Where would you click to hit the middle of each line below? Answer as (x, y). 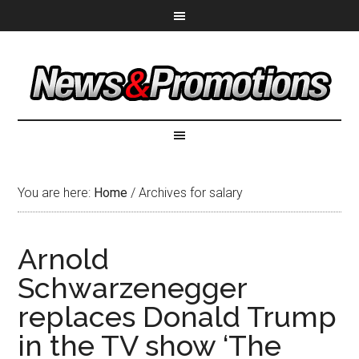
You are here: (56, 193)
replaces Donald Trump (177, 317)
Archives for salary (190, 193)
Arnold (64, 259)
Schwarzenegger (133, 288)
